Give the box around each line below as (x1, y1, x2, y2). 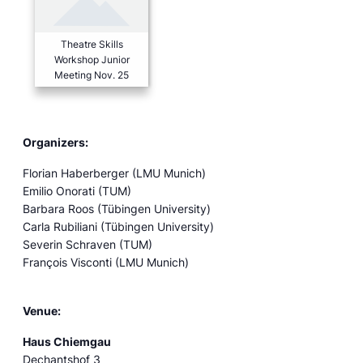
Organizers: (23, 135, 88, 149)
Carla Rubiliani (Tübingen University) (23, 220, 214, 233)
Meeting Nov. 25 (54, 69, 129, 81)
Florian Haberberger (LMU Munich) (23, 166, 206, 180)
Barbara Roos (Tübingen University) (23, 202, 211, 216)
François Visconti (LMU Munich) (23, 255, 189, 269)
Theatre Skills (60, 38, 123, 50)
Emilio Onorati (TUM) (23, 184, 131, 198)
